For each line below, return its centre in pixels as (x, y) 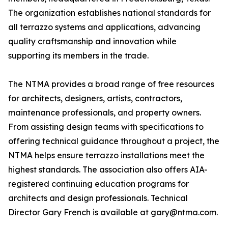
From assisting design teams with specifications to (106, 127)
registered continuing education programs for (98, 184)
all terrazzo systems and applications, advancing (104, 27)
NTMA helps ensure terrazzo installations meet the (106, 155)
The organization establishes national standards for (109, 13)
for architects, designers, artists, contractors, (95, 98)
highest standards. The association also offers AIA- (108, 170)
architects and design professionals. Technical (98, 198)
